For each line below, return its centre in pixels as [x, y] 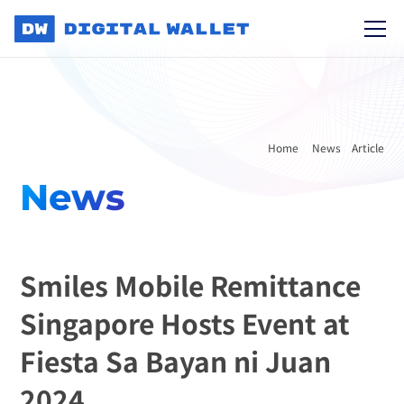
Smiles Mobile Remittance [191, 285]
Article [367, 147]
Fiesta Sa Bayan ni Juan [176, 361]
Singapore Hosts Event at [185, 323]
